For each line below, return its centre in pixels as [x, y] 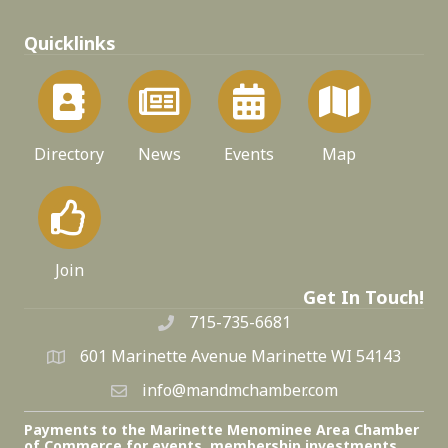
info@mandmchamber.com [239, 389]
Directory [69, 153]
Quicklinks [70, 42]
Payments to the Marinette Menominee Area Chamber [221, 429]
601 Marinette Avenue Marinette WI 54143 [240, 355]
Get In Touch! [363, 296]
